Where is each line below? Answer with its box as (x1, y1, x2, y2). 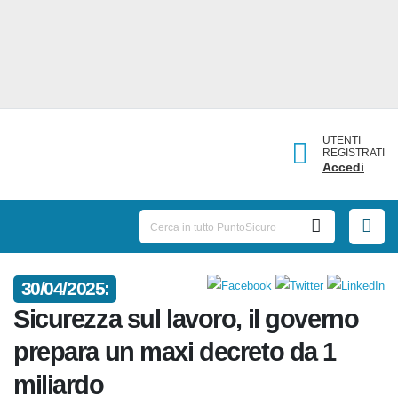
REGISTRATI (322, 147, 385, 159)
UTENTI (322, 134, 361, 147)
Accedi (322, 158, 362, 175)
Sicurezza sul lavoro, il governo (13, 307, 370, 342)
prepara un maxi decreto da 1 (13, 342, 359, 377)
